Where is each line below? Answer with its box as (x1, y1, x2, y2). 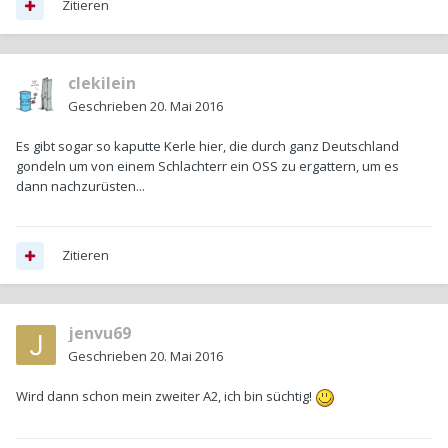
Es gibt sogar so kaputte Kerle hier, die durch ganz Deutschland (16, 137, 399, 156)
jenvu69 (68, 322, 131, 345)
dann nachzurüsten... (16, 177, 145, 196)
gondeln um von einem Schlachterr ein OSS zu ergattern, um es (16, 157, 399, 176)
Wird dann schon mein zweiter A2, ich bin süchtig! (16, 387, 315, 406)
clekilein (68, 72, 136, 95)
